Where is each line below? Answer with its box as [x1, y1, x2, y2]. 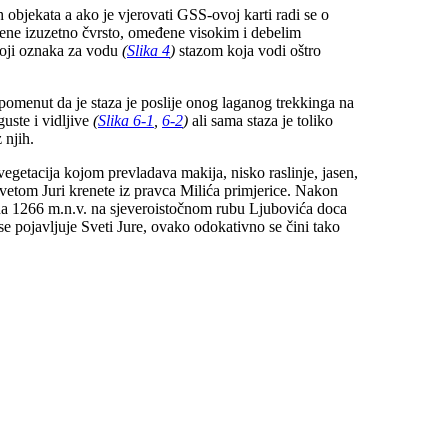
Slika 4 [127, 42, 170, 60]
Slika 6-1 [98, 112, 154, 130]
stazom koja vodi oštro [175, 42, 321, 60]
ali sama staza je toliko [188, 112, 333, 130]
